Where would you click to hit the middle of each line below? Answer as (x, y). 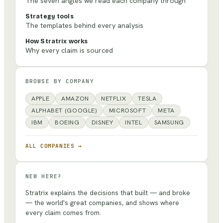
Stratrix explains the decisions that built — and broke (108, 193)
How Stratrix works (57, 42)
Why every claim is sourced (69, 51)
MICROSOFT (127, 111)
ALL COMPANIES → (54, 146)
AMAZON (75, 99)
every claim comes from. (63, 213)
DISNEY (102, 122)
